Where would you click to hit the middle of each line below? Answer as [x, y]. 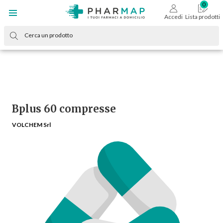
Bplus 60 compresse [64, 109]
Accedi [173, 17]
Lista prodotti [203, 17]
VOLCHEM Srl [31, 125]
